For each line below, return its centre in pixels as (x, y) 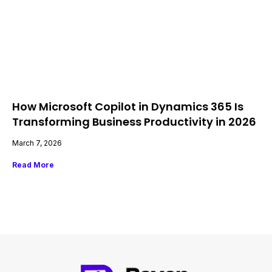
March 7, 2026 (37, 143)
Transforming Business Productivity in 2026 (134, 121)
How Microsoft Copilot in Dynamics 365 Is (128, 106)
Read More (33, 165)
